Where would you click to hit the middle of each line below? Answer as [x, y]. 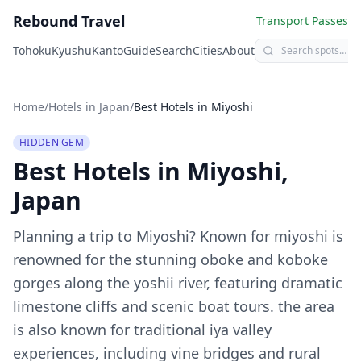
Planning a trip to [75, 236]
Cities [207, 50]
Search [174, 50]
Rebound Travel [69, 21]
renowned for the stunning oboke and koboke [170, 259]
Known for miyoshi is [270, 236]
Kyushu [72, 50]
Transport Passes [302, 21]
